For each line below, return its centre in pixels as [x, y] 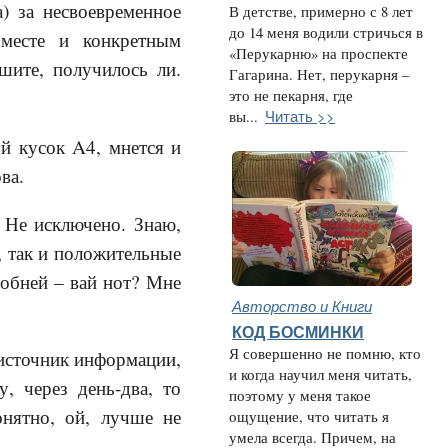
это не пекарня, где [291, 95]
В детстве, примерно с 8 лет [321, 11]
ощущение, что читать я [309, 416]
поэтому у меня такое [300, 395]
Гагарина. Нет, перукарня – [319, 74]
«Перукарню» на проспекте [318, 53]
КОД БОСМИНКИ [298, 332]
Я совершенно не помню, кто [325, 353]
